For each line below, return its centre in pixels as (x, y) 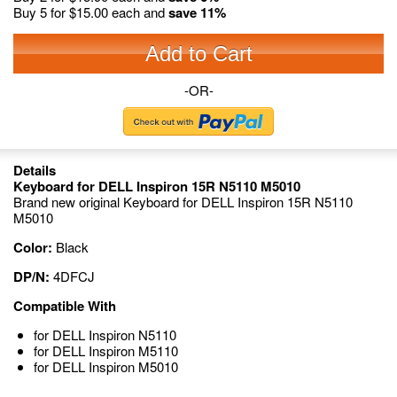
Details (35, 170)
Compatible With (65, 306)
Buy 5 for (41, 12)
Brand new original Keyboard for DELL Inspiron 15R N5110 (183, 202)
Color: (33, 247)
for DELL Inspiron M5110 (105, 350)
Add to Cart (198, 54)
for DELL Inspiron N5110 (105, 335)
